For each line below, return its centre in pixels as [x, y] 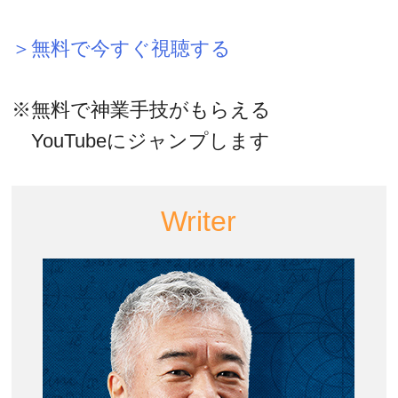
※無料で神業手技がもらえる [142, 109]
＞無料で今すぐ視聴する [122, 49]
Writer [199, 222]
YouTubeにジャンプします [141, 140]
